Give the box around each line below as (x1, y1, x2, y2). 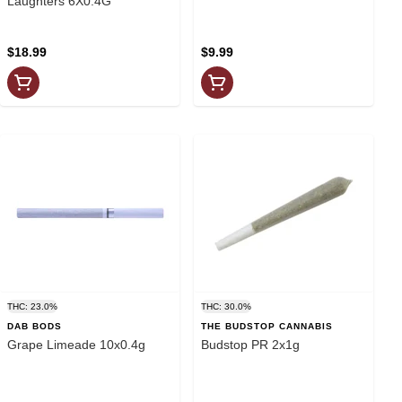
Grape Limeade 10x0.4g (100, 336, 145, 352)
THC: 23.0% (7, 301, 57, 311)
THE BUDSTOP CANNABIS (201, 320, 333, 331)
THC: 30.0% (201, 301, 251, 311)
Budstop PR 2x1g (201, 336, 300, 352)
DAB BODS (7, 320, 62, 331)
